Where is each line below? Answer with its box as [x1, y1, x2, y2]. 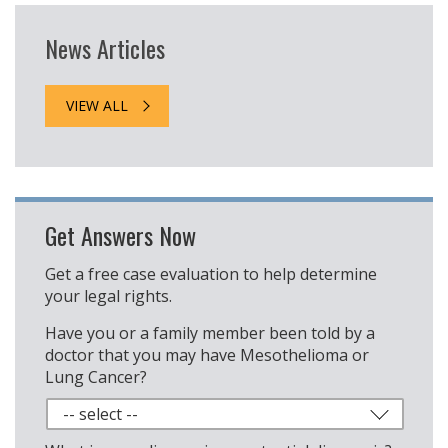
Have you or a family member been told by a [45, 322, 375, 345]
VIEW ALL [66, 96, 128, 116]
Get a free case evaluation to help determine [45, 263, 377, 286]
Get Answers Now [45, 217, 196, 254]
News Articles [45, 30, 165, 67]
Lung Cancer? [45, 366, 147, 389]
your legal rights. [45, 285, 172, 308]
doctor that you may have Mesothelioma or [45, 344, 369, 367]
